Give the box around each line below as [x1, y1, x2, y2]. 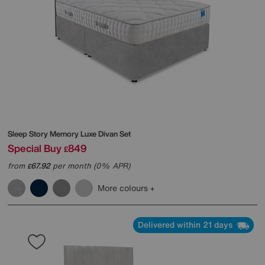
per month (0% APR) [50, 160, 130, 172]
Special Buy [8, 141, 62, 156]
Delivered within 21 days [138, 218, 235, 231]
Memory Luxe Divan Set [50, 128, 131, 140]
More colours [98, 182, 150, 195]
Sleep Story [8, 128, 50, 140]
